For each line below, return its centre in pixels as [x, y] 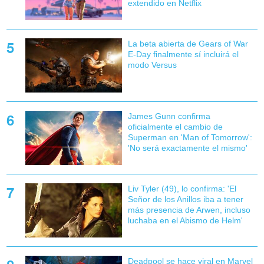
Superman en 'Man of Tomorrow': [190, 138]
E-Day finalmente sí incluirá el [183, 54]
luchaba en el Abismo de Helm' [185, 221]
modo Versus [152, 65]
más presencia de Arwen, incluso [189, 210]
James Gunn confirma [169, 116]
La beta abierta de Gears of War [188, 43]
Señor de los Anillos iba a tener [185, 199]
